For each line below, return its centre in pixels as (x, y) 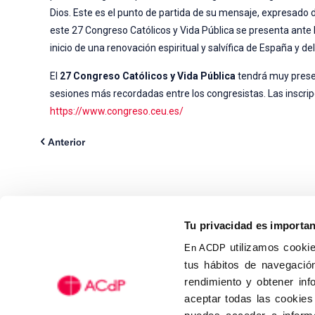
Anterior (66, 141)
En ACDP (205, 247)
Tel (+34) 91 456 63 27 (222, 295)
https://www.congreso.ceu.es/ (117, 111)
